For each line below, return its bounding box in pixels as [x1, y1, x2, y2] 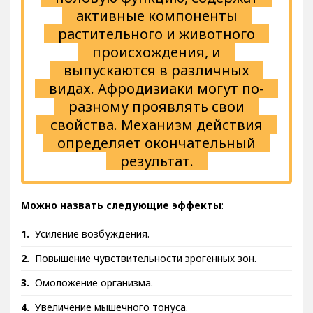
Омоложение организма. [35, 286, 153, 300]
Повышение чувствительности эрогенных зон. [35, 261, 256, 275]
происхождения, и [92, 52, 221, 72]
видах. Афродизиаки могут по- [49, 89, 264, 108]
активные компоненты [75, 16, 238, 36]
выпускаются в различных [64, 71, 249, 90]
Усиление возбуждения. [35, 237, 150, 251]
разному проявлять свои [68, 107, 245, 126]
